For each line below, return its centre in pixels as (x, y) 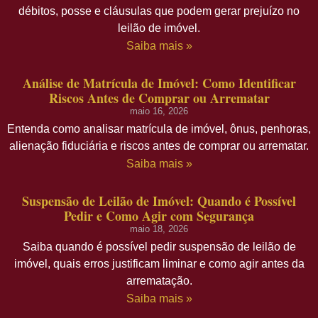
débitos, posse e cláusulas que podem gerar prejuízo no (159, 11)
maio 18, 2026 (159, 229)
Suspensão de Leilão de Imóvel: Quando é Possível (159, 201)
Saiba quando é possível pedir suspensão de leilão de (159, 246)
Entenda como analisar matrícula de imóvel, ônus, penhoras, (159, 128)
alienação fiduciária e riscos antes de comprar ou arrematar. (159, 146)
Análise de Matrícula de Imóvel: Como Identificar (159, 83)
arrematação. (159, 280)
